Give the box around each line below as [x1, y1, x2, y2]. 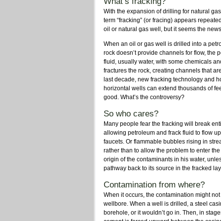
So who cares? [104, 109, 158, 118]
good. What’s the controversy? [104, 93, 184, 101]
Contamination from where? [104, 180, 205, 189]
